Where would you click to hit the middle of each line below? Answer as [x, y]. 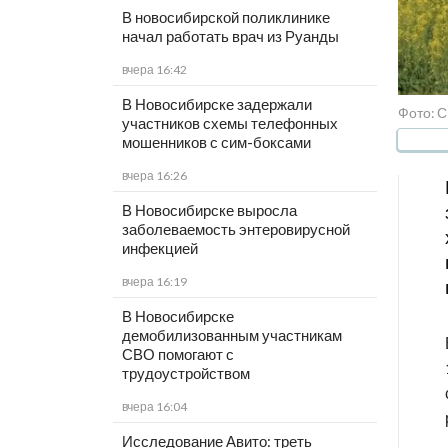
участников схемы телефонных [229, 123]
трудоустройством [185, 373]
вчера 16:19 [154, 282]
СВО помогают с [177, 354]
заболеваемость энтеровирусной [235, 229]
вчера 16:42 [154, 70]
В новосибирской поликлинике [225, 17]
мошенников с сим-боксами [216, 142]
